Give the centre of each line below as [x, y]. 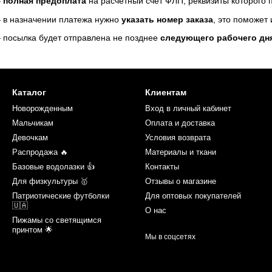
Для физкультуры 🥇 [50, 182]
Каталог [29, 93]
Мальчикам [33, 123]
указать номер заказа [168, 19]
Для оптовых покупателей [193, 196]
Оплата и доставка [180, 123]
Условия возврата [178, 138]
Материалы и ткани [181, 152]
